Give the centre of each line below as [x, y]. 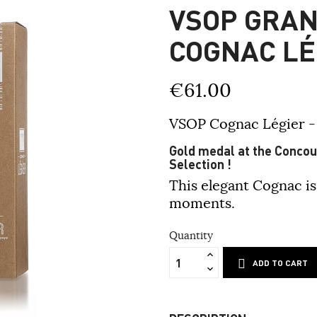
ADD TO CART [281, 263]
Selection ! [200, 164]
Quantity [191, 236]
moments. [202, 203]
